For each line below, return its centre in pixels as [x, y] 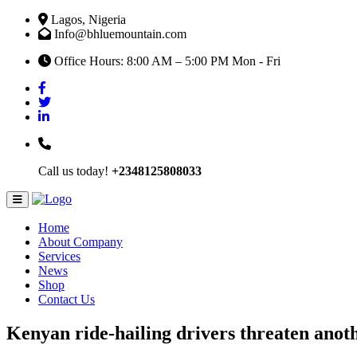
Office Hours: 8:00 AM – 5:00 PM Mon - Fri [166, 61]
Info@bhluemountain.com [119, 34]
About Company [80, 242]
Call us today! [75, 171]
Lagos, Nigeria [87, 20]
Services [59, 256]
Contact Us [67, 299]
